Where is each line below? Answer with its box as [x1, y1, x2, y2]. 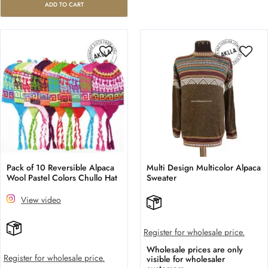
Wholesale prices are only [147, 243, 243, 256]
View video [21, 194, 61, 206]
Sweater [147, 172, 176, 184]
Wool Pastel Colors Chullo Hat [7, 172, 117, 184]
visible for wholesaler [147, 253, 225, 266]
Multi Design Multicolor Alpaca [147, 162, 261, 174]
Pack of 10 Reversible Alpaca [7, 162, 114, 174]
